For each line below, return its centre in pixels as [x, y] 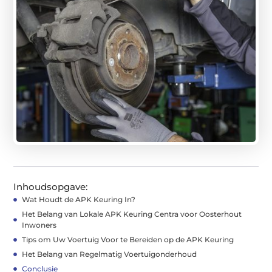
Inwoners [39, 225]
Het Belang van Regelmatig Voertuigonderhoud [110, 254]
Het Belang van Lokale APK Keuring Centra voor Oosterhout [131, 214]
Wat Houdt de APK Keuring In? [79, 199]
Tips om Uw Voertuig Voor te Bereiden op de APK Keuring [128, 239]
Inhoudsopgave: [51, 186]
